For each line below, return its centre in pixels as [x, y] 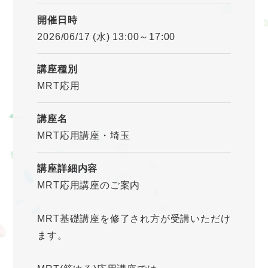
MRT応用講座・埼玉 [84, 136]
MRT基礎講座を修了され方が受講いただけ [134, 218]
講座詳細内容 [68, 168]
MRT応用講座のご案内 [89, 185]
